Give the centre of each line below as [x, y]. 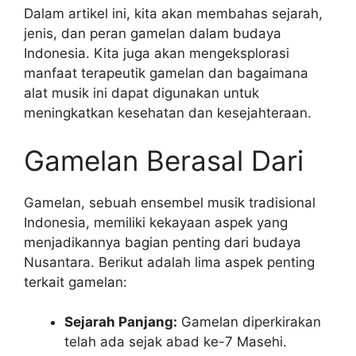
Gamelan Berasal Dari [164, 160]
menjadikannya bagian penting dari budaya [163, 242]
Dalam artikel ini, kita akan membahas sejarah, [173, 14]
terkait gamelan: [75, 282]
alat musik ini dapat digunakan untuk [141, 93]
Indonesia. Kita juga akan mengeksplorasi [157, 53]
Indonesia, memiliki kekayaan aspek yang [156, 222]
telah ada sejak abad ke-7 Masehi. [176, 342]
